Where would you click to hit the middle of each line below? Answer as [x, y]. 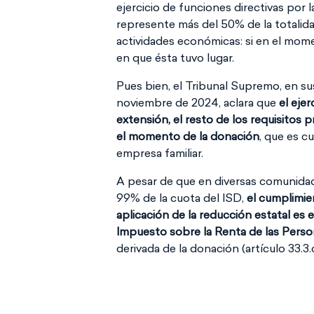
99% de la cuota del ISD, [182, 198]
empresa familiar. [160, 153]
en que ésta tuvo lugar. [175, 57]
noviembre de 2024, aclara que [198, 102]
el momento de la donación [188, 136]
